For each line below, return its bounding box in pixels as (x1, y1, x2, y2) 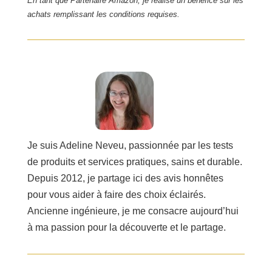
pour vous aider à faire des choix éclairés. (27, 189, 206, 200)
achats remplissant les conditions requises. (27, 10, 180, 19)
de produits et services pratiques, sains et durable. (27, 157, 242, 168)
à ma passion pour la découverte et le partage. (27, 222, 226, 233)
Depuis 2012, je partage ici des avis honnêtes (27, 173, 223, 184)
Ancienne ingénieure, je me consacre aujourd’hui (27, 206, 239, 217)
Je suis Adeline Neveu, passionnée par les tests (27, 140, 233, 151)
